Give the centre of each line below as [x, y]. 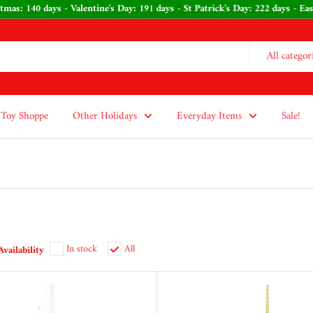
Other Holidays [105, 116]
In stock [82, 249]
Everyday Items [209, 116]
